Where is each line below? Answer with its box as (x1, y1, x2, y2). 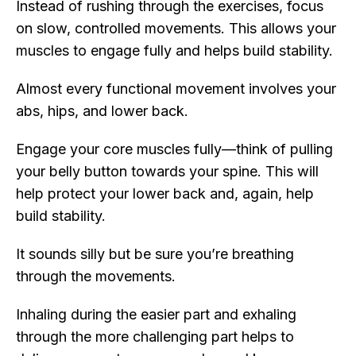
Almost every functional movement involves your (16, 80, 336, 98)
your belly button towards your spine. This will (16, 163, 319, 180)
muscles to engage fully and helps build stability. (16, 42, 337, 60)
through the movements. (16, 268, 180, 285)
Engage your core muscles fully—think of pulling (16, 141, 333, 158)
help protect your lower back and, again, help (16, 185, 314, 203)
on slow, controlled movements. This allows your (16, 20, 336, 37)
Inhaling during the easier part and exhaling (16, 306, 296, 323)
